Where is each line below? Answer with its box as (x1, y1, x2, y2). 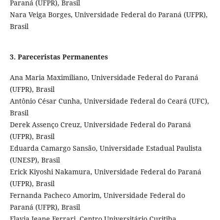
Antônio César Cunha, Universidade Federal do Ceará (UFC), (9, 96, 209, 106)
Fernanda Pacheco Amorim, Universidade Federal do (9, 191, 185, 200)
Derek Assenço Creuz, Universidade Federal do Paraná (9, 120, 191, 130)
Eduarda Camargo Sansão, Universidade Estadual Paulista (9, 143, 202, 153)
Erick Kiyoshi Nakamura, (9, 167, 94, 177)
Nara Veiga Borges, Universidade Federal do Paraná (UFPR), (9, 10, 208, 20)
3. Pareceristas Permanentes (9, 52, 108, 61)
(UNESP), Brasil (9, 155, 60, 165)
